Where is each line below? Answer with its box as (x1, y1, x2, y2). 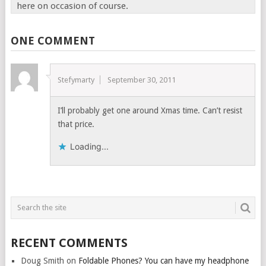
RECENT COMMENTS (10, 235, 128, 250)
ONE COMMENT (10, 34, 95, 47)
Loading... (70, 141, 109, 151)
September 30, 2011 (107, 75, 176, 84)
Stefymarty (58, 75, 95, 84)
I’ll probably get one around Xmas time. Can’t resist (58, 106, 243, 115)
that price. (58, 119, 95, 129)
